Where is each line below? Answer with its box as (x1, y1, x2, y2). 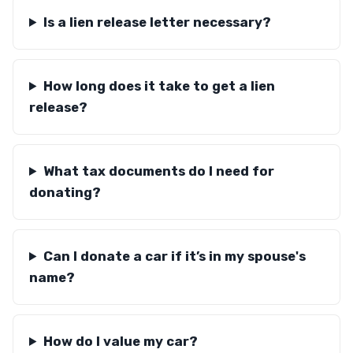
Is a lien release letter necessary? (43, 14, 271, 30)
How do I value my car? (43, 333, 198, 349)
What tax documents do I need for (43, 163, 274, 179)
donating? (29, 184, 101, 200)
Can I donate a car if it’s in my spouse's (43, 248, 306, 264)
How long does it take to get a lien (43, 78, 275, 94)
